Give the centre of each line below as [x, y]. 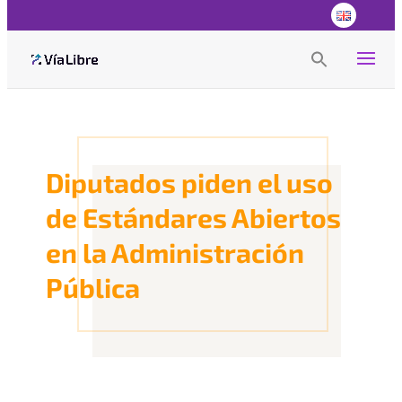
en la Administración [175, 252]
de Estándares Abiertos [194, 217]
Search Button [345, 65]
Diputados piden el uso [190, 182]
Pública [93, 287]
